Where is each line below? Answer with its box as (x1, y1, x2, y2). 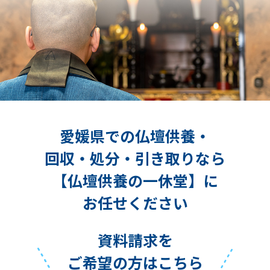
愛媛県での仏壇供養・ (60, 125, 210, 147)
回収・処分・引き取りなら (45, 147, 225, 169)
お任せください (82, 192, 188, 214)
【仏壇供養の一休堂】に (52, 169, 218, 192)
